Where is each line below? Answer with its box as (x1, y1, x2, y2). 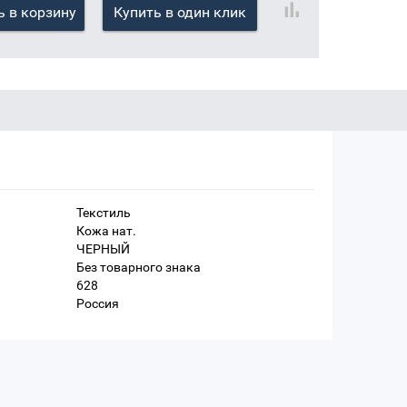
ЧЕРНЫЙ (75, 242, 130, 257)
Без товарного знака (75, 260, 201, 275)
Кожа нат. (75, 223, 136, 239)
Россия (75, 296, 119, 312)
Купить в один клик (113, 4, 246, 22)
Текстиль (75, 205, 131, 221)
